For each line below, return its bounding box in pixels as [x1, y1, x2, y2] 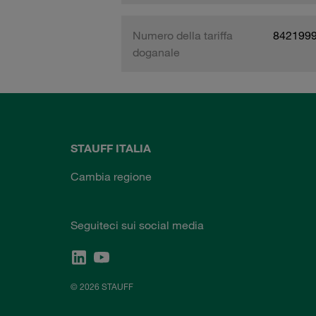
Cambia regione [71, 169, 152, 183]
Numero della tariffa [133, 28, 233, 42]
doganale [133, 44, 180, 59]
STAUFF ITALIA [71, 140, 151, 155]
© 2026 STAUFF [71, 280, 133, 292]
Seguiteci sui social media [71, 217, 204, 232]
